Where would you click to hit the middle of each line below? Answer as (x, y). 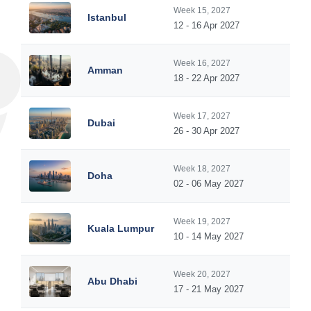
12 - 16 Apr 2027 (207, 25)
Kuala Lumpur (121, 228)
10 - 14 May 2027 (209, 236)
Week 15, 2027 (202, 10)
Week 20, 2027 (202, 274)
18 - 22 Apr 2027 (207, 78)
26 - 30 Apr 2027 (207, 131)
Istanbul (107, 17)
